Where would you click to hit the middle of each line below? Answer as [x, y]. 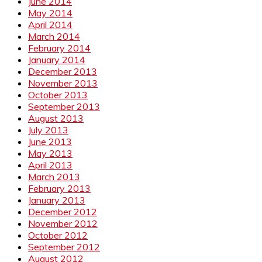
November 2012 [63, 223]
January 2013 [57, 200]
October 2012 [58, 235]
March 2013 [54, 176]
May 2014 [50, 13]
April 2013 [50, 165]
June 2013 [50, 141]
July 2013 [48, 130]
